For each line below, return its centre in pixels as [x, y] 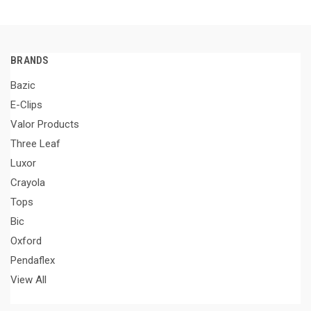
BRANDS [30, 60]
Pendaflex [33, 260]
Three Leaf [35, 143]
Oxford [26, 241]
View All [28, 279]
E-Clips [26, 104]
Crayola [28, 182]
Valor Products [45, 124]
